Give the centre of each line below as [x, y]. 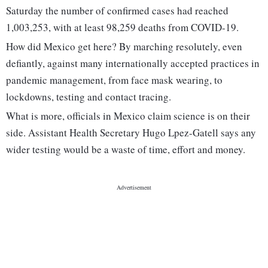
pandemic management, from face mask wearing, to [114, 80]
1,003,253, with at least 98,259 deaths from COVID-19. [122, 28]
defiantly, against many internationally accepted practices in [133, 63]
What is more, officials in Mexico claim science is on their [128, 116]
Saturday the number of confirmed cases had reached [117, 11]
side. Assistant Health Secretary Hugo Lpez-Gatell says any [131, 133]
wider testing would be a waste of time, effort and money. [126, 150]
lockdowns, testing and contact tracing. [89, 97]
